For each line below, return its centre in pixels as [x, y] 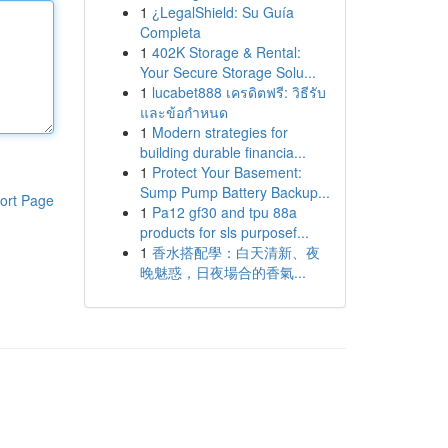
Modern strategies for [219, 132]
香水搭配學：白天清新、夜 [235, 252]
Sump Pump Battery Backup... [234, 192]
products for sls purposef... [224, 232]
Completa [170, 32]
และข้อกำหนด [183, 112]
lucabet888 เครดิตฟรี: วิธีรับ [238, 92]
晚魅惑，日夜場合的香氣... [222, 272]
